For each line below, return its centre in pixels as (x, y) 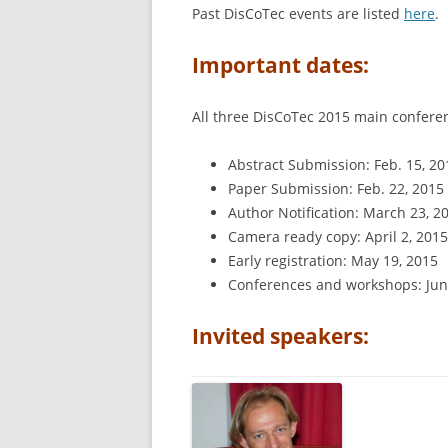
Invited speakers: (280, 336)
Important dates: (280, 65)
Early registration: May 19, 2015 (333, 260)
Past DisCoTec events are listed (298, 13)
